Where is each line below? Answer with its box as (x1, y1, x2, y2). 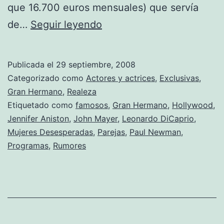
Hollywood (172, 99, 213, 110)
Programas (7, 140, 48, 150)
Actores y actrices (86, 72, 155, 83)
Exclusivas (159, 72, 199, 83)
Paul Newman (129, 126, 181, 137)
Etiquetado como (7, 99, 75, 110)
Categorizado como (7, 72, 86, 83)
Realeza (67, 86, 96, 96)
